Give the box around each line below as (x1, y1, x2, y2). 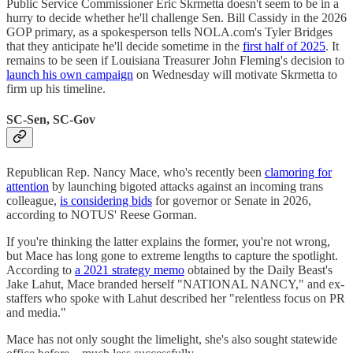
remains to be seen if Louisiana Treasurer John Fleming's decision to (6, 54, 344, 68)
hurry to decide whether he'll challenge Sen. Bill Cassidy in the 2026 (6, 11, 347, 25)
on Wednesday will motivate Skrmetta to (133, 68, 337, 82)
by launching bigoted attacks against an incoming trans (49, 179, 323, 193)
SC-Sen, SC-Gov (6, 113, 95, 127)
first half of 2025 (243, 39, 325, 54)
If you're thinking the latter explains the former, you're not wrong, (6, 234, 330, 248)
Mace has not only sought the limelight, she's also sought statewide (6, 332, 337, 346)
